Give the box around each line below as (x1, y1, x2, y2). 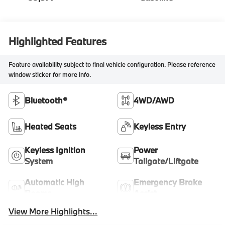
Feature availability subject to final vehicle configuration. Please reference (9, 60, 216, 69)
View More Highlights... (9, 205, 98, 216)
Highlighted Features (9, 34, 107, 48)
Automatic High (25, 176, 85, 187)
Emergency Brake (134, 176, 202, 187)
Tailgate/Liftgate (134, 155, 198, 166)
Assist (134, 187, 157, 198)
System (25, 155, 53, 166)
